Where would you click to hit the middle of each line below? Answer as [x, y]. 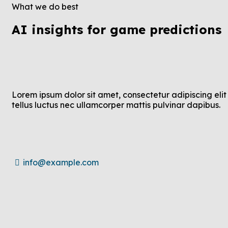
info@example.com [61, 163]
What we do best [45, 7]
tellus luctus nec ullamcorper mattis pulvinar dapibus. [116, 105]
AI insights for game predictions [117, 30]
